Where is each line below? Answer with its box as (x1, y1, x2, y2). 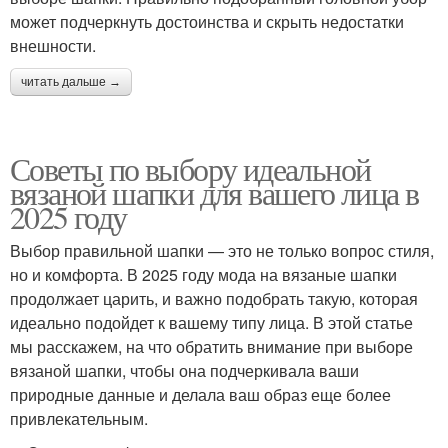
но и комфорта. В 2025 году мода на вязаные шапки (10, 262, 397, 286)
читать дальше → (21, 74, 121, 89)
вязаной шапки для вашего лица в (10, 170, 419, 214)
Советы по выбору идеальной (10, 146, 371, 190)
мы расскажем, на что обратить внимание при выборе (10, 334, 413, 358)
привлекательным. (10, 406, 148, 430)
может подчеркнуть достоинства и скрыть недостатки (10, 9, 404, 33)
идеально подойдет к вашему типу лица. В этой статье (10, 310, 413, 334)
